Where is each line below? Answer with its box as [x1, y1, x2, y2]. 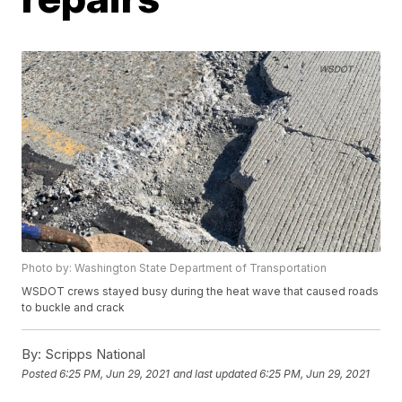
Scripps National [41, 345, 146, 363]
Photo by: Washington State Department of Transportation [22, 261, 328, 275]
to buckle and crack [22, 301, 126, 315]
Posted [22, 366, 60, 380]
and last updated [173, 366, 258, 380]
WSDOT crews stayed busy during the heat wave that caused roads [22, 284, 380, 299]
